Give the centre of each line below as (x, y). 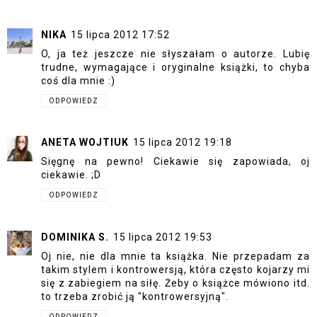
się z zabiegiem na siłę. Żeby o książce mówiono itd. (175, 283)
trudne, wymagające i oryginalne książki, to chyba (175, 67)
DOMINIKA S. (75, 237)
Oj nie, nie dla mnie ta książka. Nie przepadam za (175, 256)
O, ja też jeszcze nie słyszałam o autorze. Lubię (175, 53)
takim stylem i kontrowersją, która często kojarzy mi (175, 269)
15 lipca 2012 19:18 (183, 143)
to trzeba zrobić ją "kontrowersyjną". (135, 296)
